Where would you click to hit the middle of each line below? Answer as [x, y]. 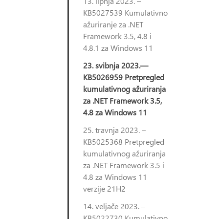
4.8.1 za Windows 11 [118, 48]
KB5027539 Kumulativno [125, 12]
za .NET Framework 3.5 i [124, 165]
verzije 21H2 [104, 188]
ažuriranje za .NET [113, 24]
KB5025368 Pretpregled [124, 142]
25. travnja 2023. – [114, 130]
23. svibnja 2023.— [116, 65]
